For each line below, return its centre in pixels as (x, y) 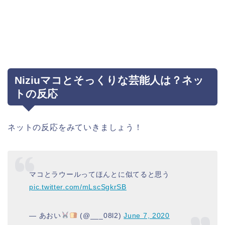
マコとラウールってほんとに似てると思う (99, 174)
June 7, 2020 (147, 215)
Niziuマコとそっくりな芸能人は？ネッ (109, 80)
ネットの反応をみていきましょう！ (75, 128)
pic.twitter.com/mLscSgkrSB (78, 187)
